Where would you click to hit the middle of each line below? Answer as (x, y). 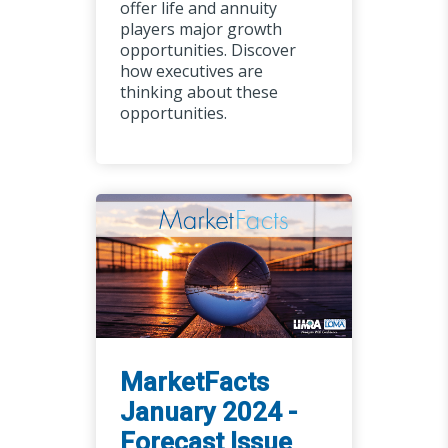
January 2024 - (208, 411)
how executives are (191, 70)
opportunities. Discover (207, 49)
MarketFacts (194, 381)
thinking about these (198, 91)
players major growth (200, 28)
